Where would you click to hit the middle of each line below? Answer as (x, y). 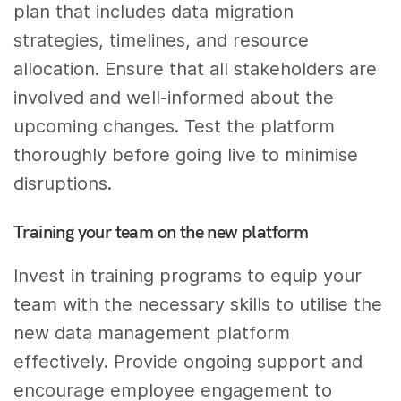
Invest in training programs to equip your (188, 276)
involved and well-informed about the (174, 98)
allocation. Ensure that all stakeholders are (196, 69)
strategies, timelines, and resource (162, 41)
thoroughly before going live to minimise (186, 155)
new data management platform (152, 333)
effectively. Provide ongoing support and (188, 362)
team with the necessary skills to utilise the (198, 305)
